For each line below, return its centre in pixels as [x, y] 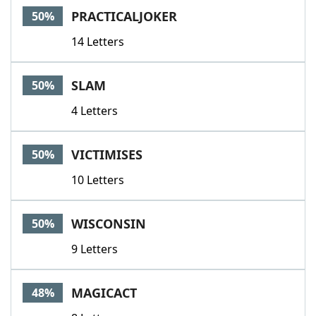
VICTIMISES [107, 154]
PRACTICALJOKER [124, 16]
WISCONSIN [109, 224]
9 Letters [95, 249]
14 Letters [98, 42]
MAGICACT [104, 293]
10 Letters [98, 180]
